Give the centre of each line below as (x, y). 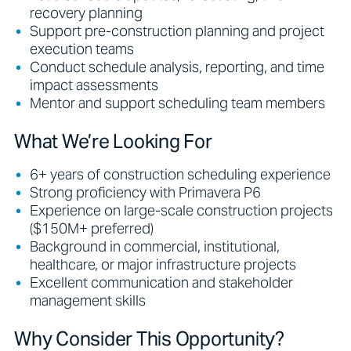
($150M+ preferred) (92, 228)
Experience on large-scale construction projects (181, 210)
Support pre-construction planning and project (177, 31)
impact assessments (94, 85)
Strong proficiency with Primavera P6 (145, 192)
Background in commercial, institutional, (155, 246)
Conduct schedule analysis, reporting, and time (177, 67)
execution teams (82, 49)
